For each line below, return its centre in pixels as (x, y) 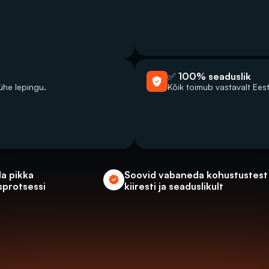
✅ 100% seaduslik (209, 76)
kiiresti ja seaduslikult (174, 186)
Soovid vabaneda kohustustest (196, 175)
